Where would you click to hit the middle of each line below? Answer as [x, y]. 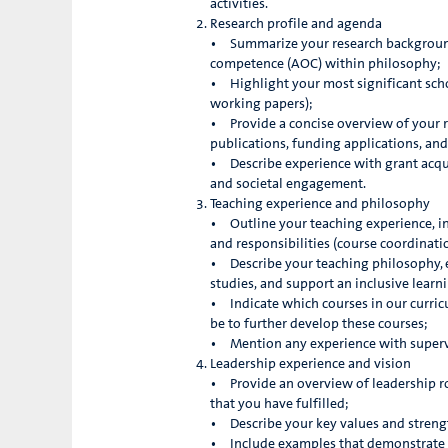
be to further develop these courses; [319, 324]
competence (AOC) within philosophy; [325, 64]
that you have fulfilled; [279, 404]
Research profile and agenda [297, 24]
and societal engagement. [288, 184]
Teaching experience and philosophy [321, 204]
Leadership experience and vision [310, 364]
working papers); [261, 104]
